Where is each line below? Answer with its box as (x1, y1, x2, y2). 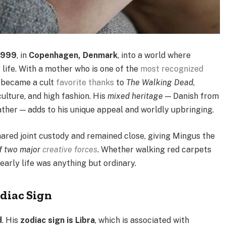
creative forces (42, 144, 98, 154)
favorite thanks (56, 78, 115, 88)
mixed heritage (107, 91, 163, 101)
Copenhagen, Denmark (29, 50, 118, 61)
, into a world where (118, 50, 191, 61)
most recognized (140, 64, 204, 74)
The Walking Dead (126, 78, 194, 88)
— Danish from (163, 91, 219, 101)
